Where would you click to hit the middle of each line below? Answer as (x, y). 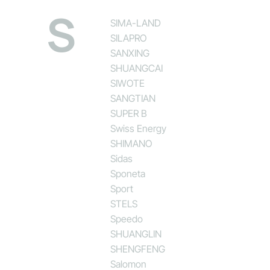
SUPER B (129, 113)
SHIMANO (131, 143)
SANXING (130, 53)
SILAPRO (129, 38)
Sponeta (128, 173)
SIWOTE (128, 83)
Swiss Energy (139, 128)
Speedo (127, 218)
